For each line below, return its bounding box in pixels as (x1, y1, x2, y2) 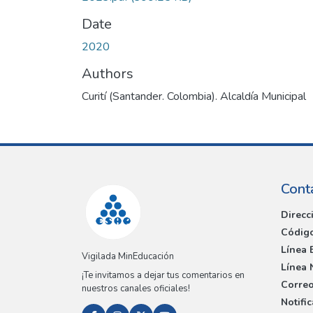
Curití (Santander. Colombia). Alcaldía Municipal (82, 88, 306, 104)
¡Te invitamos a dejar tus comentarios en (82, 269, 245, 282)
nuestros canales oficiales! (82, 282, 190, 296)
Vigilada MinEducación (82, 250, 174, 263)
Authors (82, 64, 133, 83)
